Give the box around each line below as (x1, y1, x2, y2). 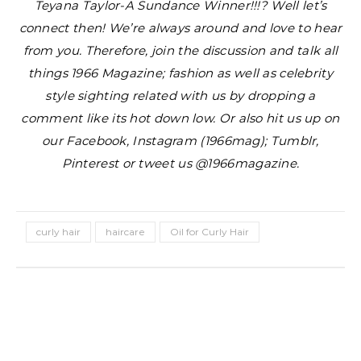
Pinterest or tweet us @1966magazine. (61, 156, 300, 171)
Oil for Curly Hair (170, 226, 249, 238)
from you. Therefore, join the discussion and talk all (23, 43, 338, 58)
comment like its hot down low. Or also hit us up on (21, 110, 340, 126)
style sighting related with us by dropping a (45, 88, 316, 103)
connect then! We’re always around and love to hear (19, 20, 342, 35)
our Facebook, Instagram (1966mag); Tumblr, (42, 133, 319, 148)
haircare (106, 226, 145, 238)
